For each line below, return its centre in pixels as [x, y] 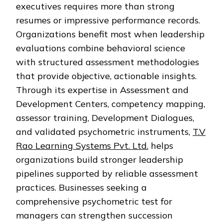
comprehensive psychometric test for [94, 202]
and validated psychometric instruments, [104, 132]
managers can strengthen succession [94, 216]
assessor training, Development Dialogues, [105, 118]
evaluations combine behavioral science [101, 48]
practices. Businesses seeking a [81, 188]
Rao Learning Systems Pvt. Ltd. [82, 146]
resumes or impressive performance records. [108, 20]
